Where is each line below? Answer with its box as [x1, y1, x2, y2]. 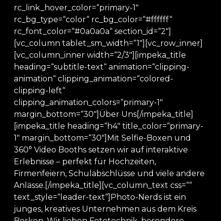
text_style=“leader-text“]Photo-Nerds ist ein [14, 192, 186, 202]
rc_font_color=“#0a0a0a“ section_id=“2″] [14, 27, 171, 36]
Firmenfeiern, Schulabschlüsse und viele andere [14, 169, 205, 178]
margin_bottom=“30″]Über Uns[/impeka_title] [14, 110, 193, 119]
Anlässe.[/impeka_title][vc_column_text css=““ [14, 181, 192, 190]
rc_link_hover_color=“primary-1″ [14, 3, 139, 12]
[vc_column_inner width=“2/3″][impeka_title [14, 50, 186, 60]
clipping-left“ [14, 86, 65, 95]
